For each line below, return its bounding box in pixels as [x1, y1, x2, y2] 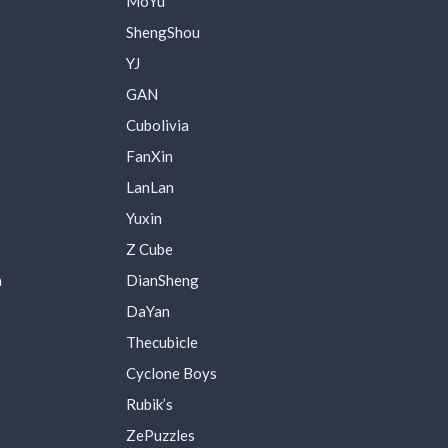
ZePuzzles [125, 425, 195, 444]
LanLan [125, 177, 174, 196]
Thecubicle [125, 332, 198, 351]
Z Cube [125, 239, 173, 258]
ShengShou [125, 22, 200, 41]
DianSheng [125, 270, 199, 289]
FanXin [125, 146, 173, 165]
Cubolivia [125, 115, 189, 134]
